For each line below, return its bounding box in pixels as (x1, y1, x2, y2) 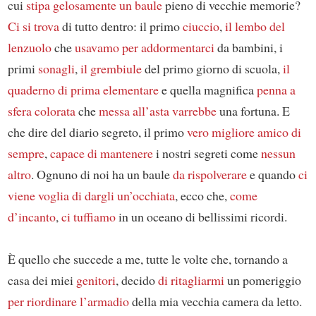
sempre (7, 145, 44, 162)
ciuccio (182, 18, 219, 35)
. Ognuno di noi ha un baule (30, 166, 173, 183)
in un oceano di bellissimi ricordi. (115, 208, 287, 226)
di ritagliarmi (157, 272, 224, 289)
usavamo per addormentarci (74, 39, 214, 56)
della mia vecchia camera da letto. (128, 293, 302, 310)
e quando (246, 166, 298, 183)
